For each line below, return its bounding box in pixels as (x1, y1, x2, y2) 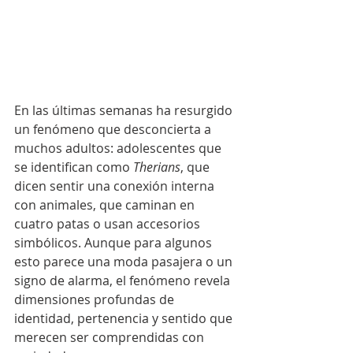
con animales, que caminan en (14, 195, 198, 214)
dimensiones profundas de (14, 290, 177, 308)
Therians (133, 158, 180, 176)
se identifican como (14, 158, 133, 176)
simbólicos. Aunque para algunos (14, 233, 215, 251)
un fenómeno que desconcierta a (14, 120, 214, 138)
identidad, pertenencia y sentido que (14, 309, 236, 327)
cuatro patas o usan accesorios (14, 214, 203, 232)
